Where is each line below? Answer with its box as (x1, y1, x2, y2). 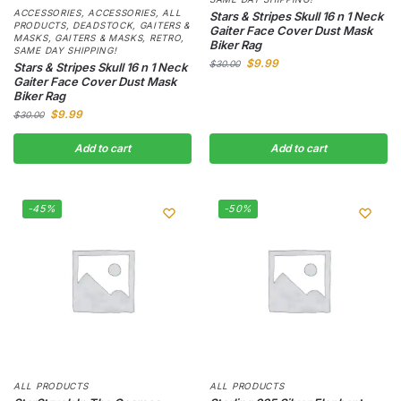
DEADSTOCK (73, 19, 133, 30)
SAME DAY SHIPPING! (13, 44, 117, 55)
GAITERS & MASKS (54, 31, 143, 43)
